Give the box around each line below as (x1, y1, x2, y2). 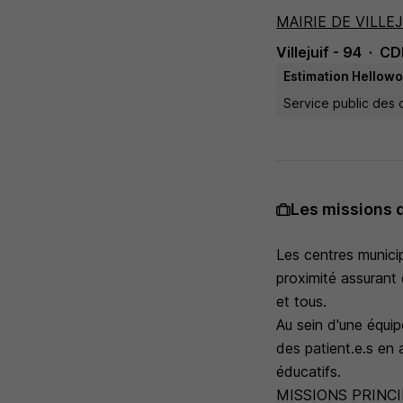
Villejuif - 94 (276, 43, 363, 61)
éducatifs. (276, 363, 342, 381)
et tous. (276, 292, 327, 310)
